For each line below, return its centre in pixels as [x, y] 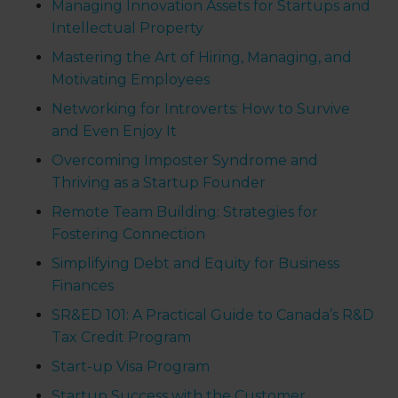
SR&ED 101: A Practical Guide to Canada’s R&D [213, 315]
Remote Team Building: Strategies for [185, 212]
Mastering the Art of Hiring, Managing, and [202, 58]
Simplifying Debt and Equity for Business [196, 264]
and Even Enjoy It [115, 131]
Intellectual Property [128, 28]
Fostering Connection [129, 235]
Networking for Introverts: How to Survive [201, 109]
